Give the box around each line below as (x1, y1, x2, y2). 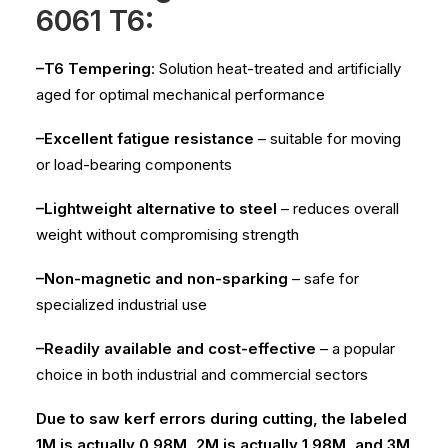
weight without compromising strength (36, 225, 299, 244)
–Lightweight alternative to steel (36, 199, 277, 218)
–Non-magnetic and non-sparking (36, 269, 288, 288)
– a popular (316, 339, 395, 358)
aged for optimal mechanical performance (36, 85, 325, 104)
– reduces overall (277, 199, 399, 218)
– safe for (288, 269, 359, 288)
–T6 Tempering (36, 59, 151, 78)
